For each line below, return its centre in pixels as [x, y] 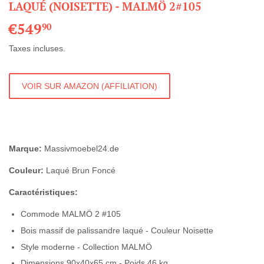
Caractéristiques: [43, 192]
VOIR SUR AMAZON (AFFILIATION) [90, 86]
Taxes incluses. [37, 49]
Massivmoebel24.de [80, 149]
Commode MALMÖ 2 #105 [71, 214]
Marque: [25, 149]
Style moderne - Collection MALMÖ [86, 247]
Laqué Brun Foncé [80, 171]
